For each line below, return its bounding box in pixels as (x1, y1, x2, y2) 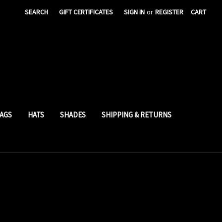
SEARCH (25, 7, 49, 16)
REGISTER (155, 7, 184, 16)
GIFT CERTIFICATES (59, 7, 113, 16)
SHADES (59, 110, 86, 119)
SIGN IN (124, 7, 145, 16)
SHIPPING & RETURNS (101, 110, 171, 119)
